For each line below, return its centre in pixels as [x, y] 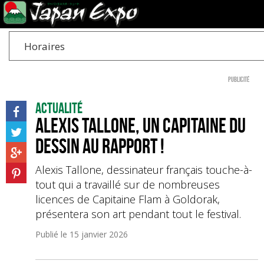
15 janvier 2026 [99, 234]
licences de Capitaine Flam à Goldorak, [128, 199]
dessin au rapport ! [100, 146]
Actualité [59, 108]
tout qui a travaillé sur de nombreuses [128, 184]
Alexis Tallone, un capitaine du [141, 126]
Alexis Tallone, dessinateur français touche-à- [144, 170]
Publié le [52, 234]
